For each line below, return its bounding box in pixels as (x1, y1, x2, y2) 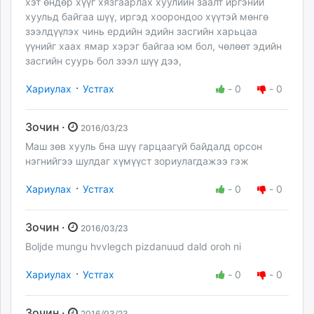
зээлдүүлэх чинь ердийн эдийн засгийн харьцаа (25, 25, 257, 37)
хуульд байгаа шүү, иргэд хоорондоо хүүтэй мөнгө (25, 10, 268, 22)
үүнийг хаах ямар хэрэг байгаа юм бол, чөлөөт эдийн (25, 39, 282, 52)
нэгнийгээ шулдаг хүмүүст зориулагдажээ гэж (25, 154, 249, 167)
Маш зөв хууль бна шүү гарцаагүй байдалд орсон (25, 139, 262, 152)
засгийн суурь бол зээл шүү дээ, (25, 54, 182, 67)
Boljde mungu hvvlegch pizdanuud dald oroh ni (25, 240, 241, 253)
